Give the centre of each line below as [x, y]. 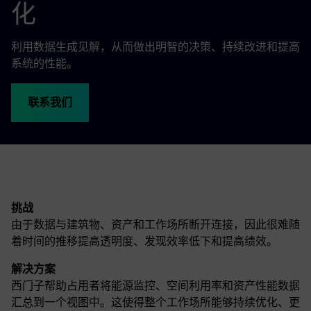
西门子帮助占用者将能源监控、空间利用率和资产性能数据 [155, 285]
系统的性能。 [44, 63]
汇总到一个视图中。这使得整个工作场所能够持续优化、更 [155, 302]
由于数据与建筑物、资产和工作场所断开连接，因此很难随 [155, 224]
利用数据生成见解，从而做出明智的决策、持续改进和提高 [155, 47]
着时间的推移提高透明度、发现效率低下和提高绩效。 [144, 241]
